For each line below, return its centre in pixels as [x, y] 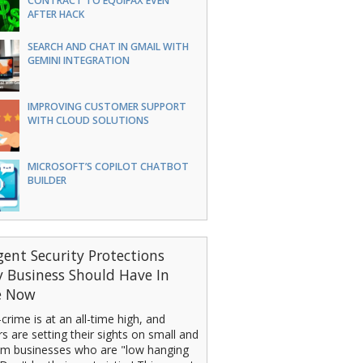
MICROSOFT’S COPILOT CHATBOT [108, 167]
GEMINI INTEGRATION [78, 60]
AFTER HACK [56, 14]
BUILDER [47, 180]
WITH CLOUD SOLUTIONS [88, 120]
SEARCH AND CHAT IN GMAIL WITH [108, 47]
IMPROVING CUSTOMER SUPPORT [107, 107]
